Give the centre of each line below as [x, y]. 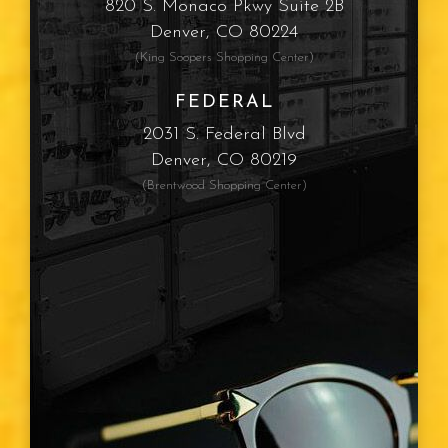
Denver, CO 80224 [224, 32]
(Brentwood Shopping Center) [224, 185]
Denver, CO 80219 [224, 160]
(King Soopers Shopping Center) [224, 57]
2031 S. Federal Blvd [224, 134]
